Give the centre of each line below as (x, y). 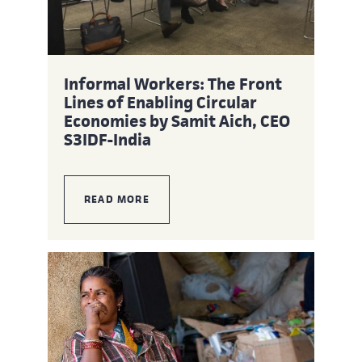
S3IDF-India (107, 139)
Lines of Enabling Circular (160, 102)
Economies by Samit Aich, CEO (177, 121)
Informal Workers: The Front (173, 84)
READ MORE (117, 199)
